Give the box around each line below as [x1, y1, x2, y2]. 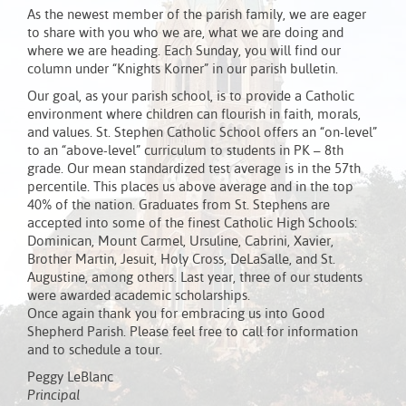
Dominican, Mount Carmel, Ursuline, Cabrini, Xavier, [27, 235, 333, 249]
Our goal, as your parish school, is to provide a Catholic [27, 90, 354, 104]
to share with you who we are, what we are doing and [27, 26, 343, 41]
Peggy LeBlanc [27, 371, 113, 385]
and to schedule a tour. [27, 343, 162, 358]
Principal [27, 389, 80, 403]
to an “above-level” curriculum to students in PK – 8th [27, 144, 343, 159]
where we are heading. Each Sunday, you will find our [27, 44, 341, 59]
